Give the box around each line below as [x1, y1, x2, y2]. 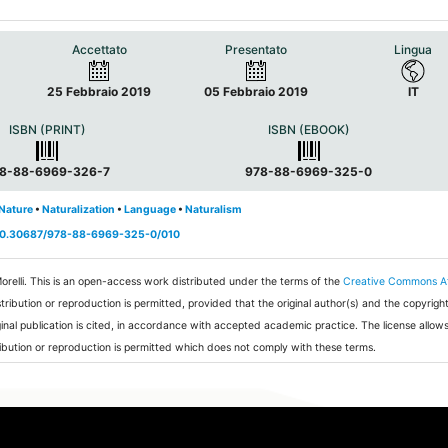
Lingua [394, 42, 433, 58]
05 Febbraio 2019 [204, 84, 309, 100]
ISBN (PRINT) [8, 122, 86, 138]
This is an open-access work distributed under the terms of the [30, 274, 344, 288]
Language [124, 202, 177, 216]
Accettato [71, 42, 127, 58]
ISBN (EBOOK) [267, 122, 350, 138]
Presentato [225, 42, 288, 58]
